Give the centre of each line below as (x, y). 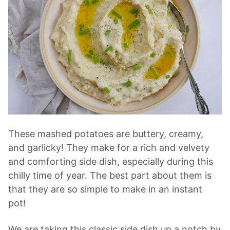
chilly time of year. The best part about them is (110, 176)
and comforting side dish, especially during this (111, 162)
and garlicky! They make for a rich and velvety (109, 148)
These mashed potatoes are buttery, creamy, (106, 134)
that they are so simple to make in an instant (105, 189)
